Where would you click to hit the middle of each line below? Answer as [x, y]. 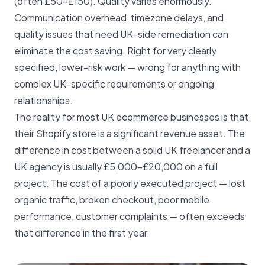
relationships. [43, 101]
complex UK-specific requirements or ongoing [114, 84]
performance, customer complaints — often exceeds [130, 216]
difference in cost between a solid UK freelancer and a [132, 150]
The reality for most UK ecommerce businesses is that [131, 117]
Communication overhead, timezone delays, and [119, 18]
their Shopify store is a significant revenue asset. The [130, 134]
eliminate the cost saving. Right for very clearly [115, 51]
